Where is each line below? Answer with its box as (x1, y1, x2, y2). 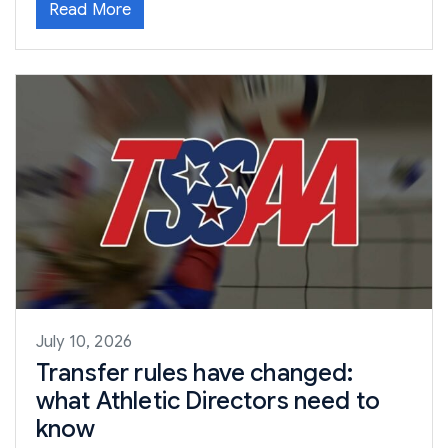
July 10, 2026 (36, 332, 133, 353)
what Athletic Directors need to (36, 386, 380, 417)
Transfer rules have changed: (36, 358, 354, 389)
